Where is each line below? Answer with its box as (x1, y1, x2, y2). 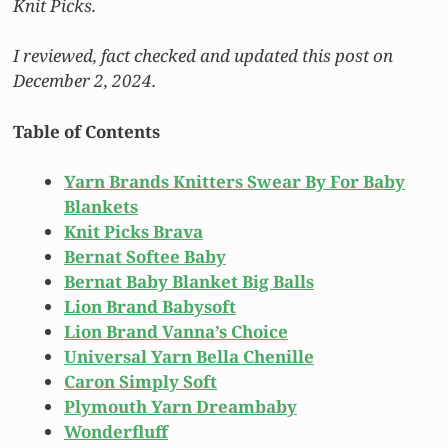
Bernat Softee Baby (64, 245, 226, 269)
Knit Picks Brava (64, 220, 203, 244)
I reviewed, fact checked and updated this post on (13, 44, 393, 68)
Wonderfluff (64, 420, 168, 444)
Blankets (64, 195, 138, 219)
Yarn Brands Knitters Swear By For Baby (64, 170, 405, 194)
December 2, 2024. (13, 69, 156, 93)
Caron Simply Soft (64, 370, 217, 394)
